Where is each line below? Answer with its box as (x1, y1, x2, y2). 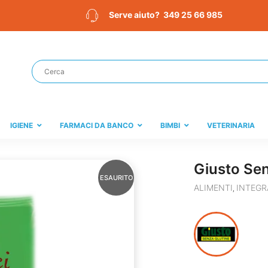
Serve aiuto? (109, 10, 163, 20)
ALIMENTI (194, 182, 233, 193)
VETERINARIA (207, 121, 255, 130)
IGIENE (10, 121, 33, 130)
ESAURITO (99, 173, 133, 182)
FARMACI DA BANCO (60, 121, 133, 130)
